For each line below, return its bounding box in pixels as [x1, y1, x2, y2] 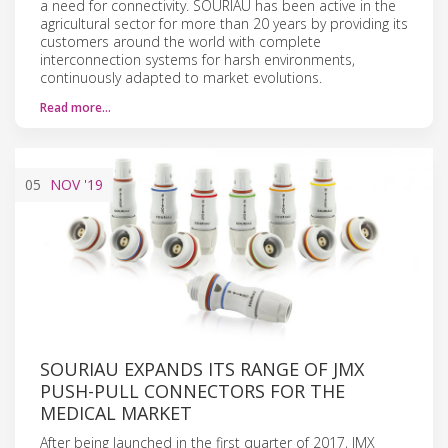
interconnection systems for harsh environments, [40, 49, 355, 69]
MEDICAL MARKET [40, 400, 192, 425]
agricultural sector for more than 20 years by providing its [40, 13, 408, 33]
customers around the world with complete [40, 31, 321, 51]
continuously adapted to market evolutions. [40, 67, 322, 87]
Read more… [40, 98, 111, 116]
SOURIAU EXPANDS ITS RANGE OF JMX [40, 356, 364, 381]
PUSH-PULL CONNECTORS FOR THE [40, 378, 345, 403]
